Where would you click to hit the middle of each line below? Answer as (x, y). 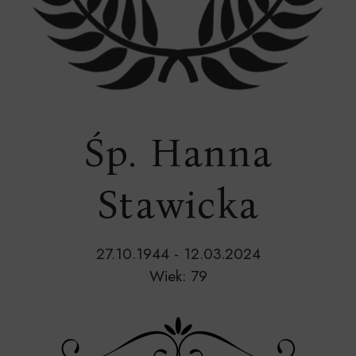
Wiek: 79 (178, 276)
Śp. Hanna (178, 153)
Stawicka (178, 204)
